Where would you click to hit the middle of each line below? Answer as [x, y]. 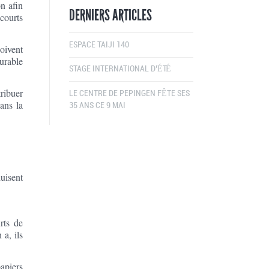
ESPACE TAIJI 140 [99, 45]
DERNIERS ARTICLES [110, 15]
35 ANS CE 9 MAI [97, 106]
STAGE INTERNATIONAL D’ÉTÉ [120, 69]
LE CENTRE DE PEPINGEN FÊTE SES [129, 94]
